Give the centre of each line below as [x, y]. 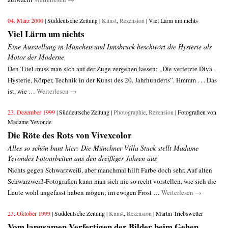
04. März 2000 [26, 20]
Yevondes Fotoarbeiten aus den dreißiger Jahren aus [82, 158]
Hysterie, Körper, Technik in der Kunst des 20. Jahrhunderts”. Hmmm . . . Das [112, 80]
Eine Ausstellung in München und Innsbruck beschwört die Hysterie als [110, 47]
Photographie [130, 112]
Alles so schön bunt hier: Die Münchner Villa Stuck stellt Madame [103, 148]
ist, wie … [22, 91]
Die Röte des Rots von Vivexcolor [70, 135]
